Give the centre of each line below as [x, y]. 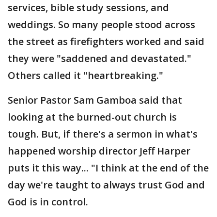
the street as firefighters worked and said [106, 41]
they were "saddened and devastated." [100, 58]
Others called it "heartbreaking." [85, 75]
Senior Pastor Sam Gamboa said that [95, 100]
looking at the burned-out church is [92, 117]
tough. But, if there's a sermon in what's [103, 134]
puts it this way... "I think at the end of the [108, 168]
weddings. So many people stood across [101, 24]
